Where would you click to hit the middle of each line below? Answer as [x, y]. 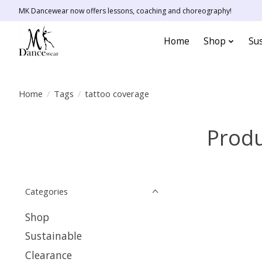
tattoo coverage [117, 93]
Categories [46, 191]
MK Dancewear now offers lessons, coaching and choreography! [125, 11]
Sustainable [54, 236]
